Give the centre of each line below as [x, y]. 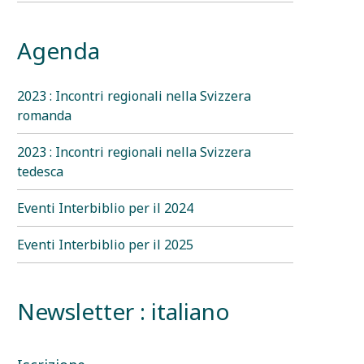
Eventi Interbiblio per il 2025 [105, 244]
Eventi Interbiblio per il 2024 [105, 208]
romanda [44, 115]
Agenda [58, 50]
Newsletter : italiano [123, 311]
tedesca [40, 171]
